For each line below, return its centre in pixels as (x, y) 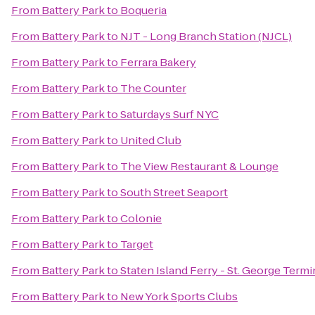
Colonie (141, 218)
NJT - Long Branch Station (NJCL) (206, 36)
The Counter (153, 88)
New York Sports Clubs (179, 296)
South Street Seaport (174, 192)
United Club (151, 140)
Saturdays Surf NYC (169, 114)
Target (137, 244)
